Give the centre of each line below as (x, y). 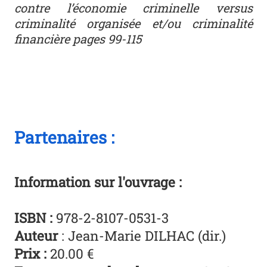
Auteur (38, 235)
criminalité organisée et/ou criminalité (133, 24)
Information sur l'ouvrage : (98, 181)
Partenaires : (65, 137)
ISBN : (34, 217)
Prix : (32, 253)
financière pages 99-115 (78, 39)
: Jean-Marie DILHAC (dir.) (144, 235)
